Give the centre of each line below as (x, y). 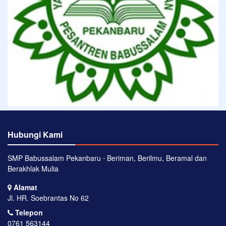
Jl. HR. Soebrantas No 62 (48, 197)
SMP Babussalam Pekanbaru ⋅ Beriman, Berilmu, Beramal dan (107, 158)
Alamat (24, 187)
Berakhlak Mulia (33, 168)
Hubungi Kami (35, 134)
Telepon (28, 212)
